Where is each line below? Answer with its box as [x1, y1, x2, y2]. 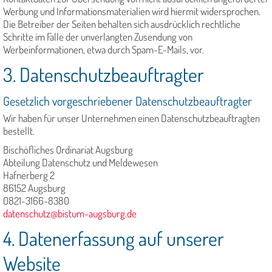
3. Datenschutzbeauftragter [3, 62, 204, 87]
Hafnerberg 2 [3, 169, 55, 182]
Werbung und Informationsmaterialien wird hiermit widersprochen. [3, 5, 260, 18]
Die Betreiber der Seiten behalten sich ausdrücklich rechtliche [3, 18, 240, 31]
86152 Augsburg [3, 182, 66, 195]
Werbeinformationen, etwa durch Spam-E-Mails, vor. [3, 43, 204, 56]
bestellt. [3, 124, 35, 138]
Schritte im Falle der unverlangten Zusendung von [3, 30, 192, 44]
